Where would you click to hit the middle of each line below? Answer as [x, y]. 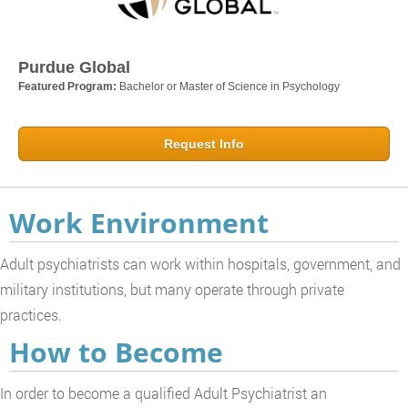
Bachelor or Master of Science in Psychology [229, 86]
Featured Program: [69, 86]
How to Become [116, 352]
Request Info [204, 143]
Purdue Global [74, 67]
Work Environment [139, 222]
